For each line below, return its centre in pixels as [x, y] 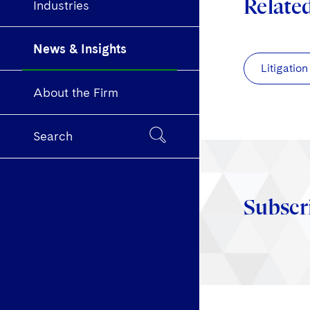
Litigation [284, 68]
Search [53, 136]
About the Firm [76, 93]
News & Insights [80, 48]
